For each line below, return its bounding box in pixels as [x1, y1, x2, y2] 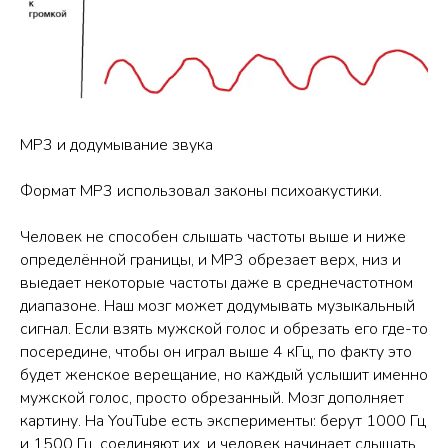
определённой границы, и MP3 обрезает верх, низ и [20, 249, 401, 272]
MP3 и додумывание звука [20, 134, 213, 157]
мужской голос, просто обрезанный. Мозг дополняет [20, 387, 404, 410]
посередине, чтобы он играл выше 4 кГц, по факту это [20, 341, 412, 364]
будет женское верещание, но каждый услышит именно [20, 364, 428, 387]
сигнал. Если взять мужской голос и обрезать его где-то [20, 318, 428, 341]
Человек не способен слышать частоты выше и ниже [20, 226, 406, 249]
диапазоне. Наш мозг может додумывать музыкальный [20, 295, 415, 318]
